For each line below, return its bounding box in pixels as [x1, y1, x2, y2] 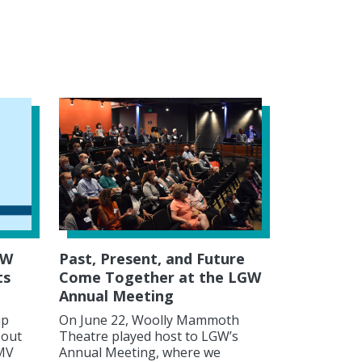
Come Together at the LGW [59, 267, 261, 287]
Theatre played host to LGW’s [59, 326, 238, 345]
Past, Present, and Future [59, 248, 245, 268]
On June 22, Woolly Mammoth [59, 310, 239, 329]
